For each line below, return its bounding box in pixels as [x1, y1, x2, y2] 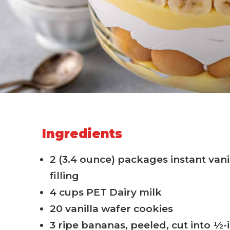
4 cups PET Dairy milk [50, 186, 162, 199]
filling [50, 170, 80, 182]
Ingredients [42, 126, 123, 142]
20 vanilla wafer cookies [50, 203, 174, 215]
